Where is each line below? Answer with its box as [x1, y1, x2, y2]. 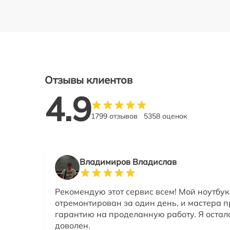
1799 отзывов [91, 111, 138, 121]
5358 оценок [144, 111, 187, 121]
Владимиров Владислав [80, 157, 177, 167]
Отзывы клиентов [45, 73, 132, 86]
